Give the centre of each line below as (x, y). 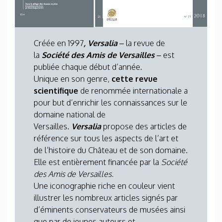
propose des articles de (144, 126)
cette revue (135, 79)
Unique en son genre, (73, 79)
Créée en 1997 (59, 43)
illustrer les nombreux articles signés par (106, 198)
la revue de (144, 43)
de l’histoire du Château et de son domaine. (111, 150)
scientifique (56, 91)
